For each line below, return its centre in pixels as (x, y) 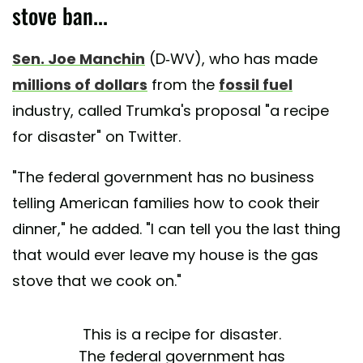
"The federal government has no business (163, 177)
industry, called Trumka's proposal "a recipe (171, 111)
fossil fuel (256, 85)
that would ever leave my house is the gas (165, 255)
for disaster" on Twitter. (96, 137)
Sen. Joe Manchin (79, 59)
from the (183, 85)
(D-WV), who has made (231, 59)
